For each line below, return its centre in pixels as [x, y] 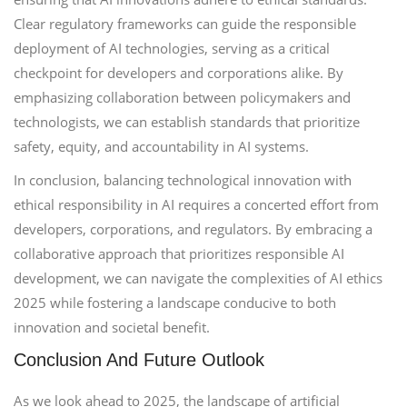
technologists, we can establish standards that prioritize [187, 122]
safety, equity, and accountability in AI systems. [161, 146]
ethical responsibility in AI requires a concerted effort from [196, 204]
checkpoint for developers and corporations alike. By [179, 73]
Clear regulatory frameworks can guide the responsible [185, 24]
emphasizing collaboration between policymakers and [182, 97]
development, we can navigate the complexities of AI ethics [198, 278]
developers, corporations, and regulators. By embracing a [193, 229]
